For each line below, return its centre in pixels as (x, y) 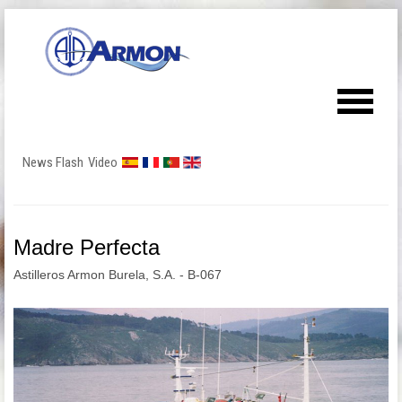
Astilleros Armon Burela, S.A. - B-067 (118, 275)
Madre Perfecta (87, 247)
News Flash (53, 162)
